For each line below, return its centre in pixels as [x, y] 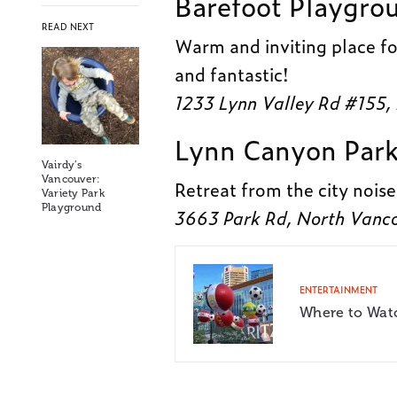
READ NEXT [68, 27]
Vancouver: [71, 179]
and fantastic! [232, 73]
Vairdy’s [62, 165]
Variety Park [73, 194]
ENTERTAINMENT [339, 289]
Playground [72, 208]
